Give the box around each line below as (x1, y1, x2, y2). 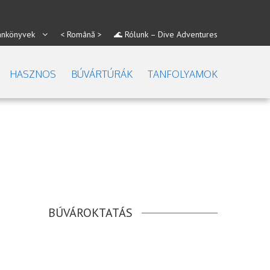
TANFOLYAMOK (148, 68, 218, 80)
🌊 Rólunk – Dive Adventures (114, 29, 218, 40)
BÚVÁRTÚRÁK (71, 68, 133, 80)
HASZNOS (10, 68, 56, 80)
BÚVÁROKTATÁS (48, 205, 133, 221)
